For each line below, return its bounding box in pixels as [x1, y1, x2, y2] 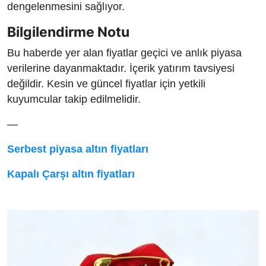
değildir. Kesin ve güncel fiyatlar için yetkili [7, 78, 205, 90]
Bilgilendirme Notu [7, 23, 129, 41]
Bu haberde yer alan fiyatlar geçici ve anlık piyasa [7, 47, 242, 59]
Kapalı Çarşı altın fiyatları [7, 168, 135, 180]
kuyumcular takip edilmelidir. [7, 93, 141, 106]
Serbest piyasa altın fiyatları [7, 143, 148, 156]
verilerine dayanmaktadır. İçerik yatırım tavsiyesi [7, 62, 235, 75]
